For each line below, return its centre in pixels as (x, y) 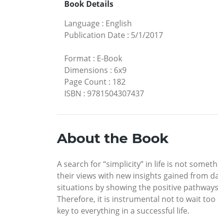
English (119, 24)
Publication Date (95, 35)
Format (78, 59)
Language (82, 24)
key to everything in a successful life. (123, 211)
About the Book (113, 138)
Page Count (85, 82)
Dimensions (86, 70)
